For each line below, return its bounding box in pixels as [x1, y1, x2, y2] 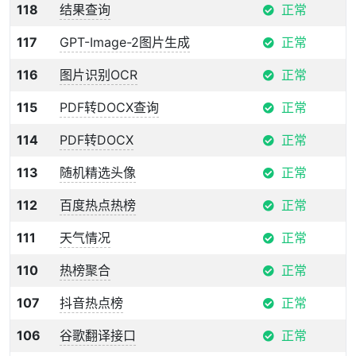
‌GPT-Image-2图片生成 [60, 34, 190, 50]
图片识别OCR [60, 67, 137, 83]
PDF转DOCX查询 [60, 99, 159, 115]
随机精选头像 [60, 164, 136, 180]
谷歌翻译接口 [60, 327, 136, 343]
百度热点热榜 [60, 197, 136, 213]
